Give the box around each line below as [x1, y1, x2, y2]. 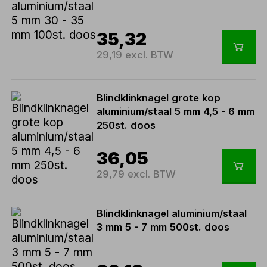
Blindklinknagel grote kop [97, 91, 221, 104]
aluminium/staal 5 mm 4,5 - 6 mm [97, 105, 255, 117]
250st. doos [97, 119, 156, 131]
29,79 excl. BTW [97, 168, 176, 181]
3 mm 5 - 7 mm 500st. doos [97, 221, 230, 233]
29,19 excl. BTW [97, 49, 174, 61]
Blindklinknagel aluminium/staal [97, 207, 247, 219]
